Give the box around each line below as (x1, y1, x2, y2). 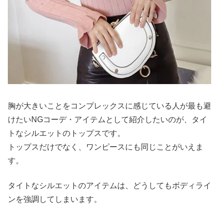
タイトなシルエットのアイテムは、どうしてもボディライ (8, 181, 211, 190)
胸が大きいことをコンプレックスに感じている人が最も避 (8, 102, 211, 110)
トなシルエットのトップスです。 (8, 129, 125, 138)
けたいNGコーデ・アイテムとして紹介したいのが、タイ (8, 115, 207, 124)
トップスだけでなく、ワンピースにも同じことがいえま (8, 143, 203, 152)
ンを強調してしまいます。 (8, 195, 102, 203)
